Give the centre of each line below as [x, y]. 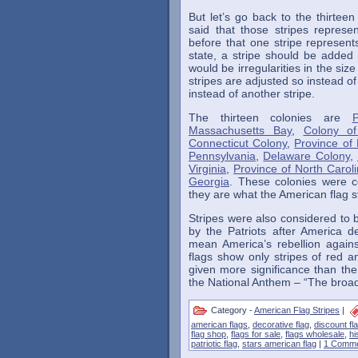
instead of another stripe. [252, 94]
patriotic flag [214, 344]
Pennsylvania [222, 156]
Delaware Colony [306, 156]
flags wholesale [315, 334]
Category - [231, 310]
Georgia [209, 182]
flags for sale [256, 334]
